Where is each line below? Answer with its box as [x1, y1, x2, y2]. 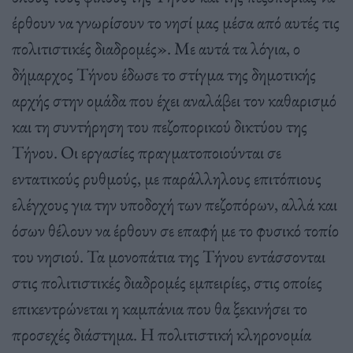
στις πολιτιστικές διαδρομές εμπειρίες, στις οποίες [12, 270, 322, 295]
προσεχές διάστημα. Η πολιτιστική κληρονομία [12, 322, 311, 347]
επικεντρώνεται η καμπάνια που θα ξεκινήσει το [12, 296, 307, 321]
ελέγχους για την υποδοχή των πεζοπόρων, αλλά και [12, 192, 337, 217]
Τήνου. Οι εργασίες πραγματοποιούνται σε [12, 140, 281, 165]
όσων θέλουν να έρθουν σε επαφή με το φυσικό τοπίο [12, 218, 339, 243]
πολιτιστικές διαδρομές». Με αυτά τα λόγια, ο [12, 36, 300, 61]
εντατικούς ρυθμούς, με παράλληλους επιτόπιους [12, 166, 321, 191]
